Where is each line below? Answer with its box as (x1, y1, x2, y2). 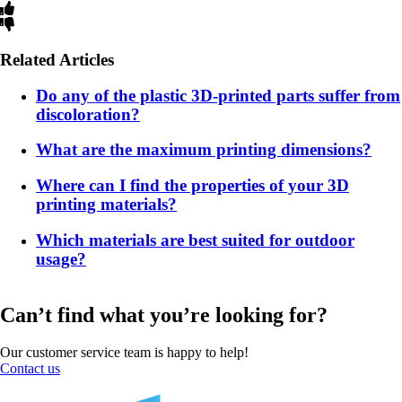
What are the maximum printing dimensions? (36, 140, 371, 160)
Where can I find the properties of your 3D (36, 176, 349, 196)
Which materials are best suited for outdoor (36, 230, 354, 249)
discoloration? (36, 104, 140, 124)
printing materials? (36, 195, 177, 214)
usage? (36, 249, 86, 268)
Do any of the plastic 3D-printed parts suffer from (36, 85, 400, 105)
